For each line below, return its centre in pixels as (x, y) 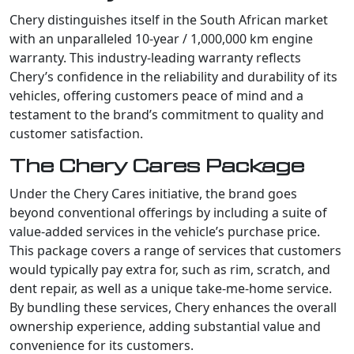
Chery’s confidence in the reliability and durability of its (173, 76)
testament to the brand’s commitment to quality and (167, 114)
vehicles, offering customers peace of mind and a (156, 95)
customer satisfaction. (76, 133)
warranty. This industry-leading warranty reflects (155, 57)
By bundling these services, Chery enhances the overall (173, 307)
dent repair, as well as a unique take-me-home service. (171, 288)
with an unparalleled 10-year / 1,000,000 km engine (161, 38)
